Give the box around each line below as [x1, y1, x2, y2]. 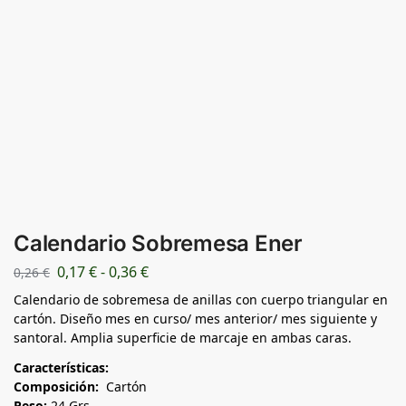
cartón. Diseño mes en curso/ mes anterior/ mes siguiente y [14, 310, 377, 328]
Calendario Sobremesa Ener [14, 229, 303, 256]
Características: [14, 359, 112, 377]
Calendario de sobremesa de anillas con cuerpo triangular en [14, 291, 388, 309]
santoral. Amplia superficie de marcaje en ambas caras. [14, 329, 352, 347]
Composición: [14, 378, 99, 396]
